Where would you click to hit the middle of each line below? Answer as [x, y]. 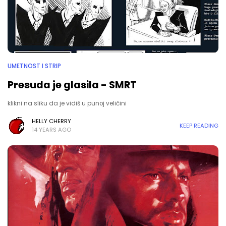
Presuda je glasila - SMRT [72, 85]
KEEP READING [199, 125]
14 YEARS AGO [51, 130]
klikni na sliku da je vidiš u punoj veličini [67, 103]
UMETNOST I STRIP [34, 66]
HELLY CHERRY [51, 121]
